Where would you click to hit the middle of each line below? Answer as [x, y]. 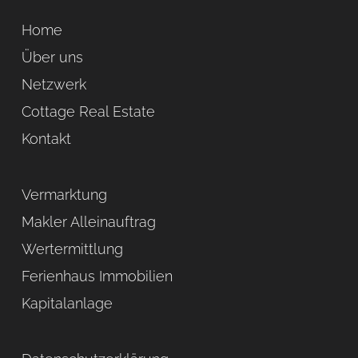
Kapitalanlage [67, 303]
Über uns [52, 57]
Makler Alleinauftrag [89, 222]
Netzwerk [54, 84]
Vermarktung [64, 195]
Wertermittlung [72, 249]
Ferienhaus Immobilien [97, 276]
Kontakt [46, 139]
